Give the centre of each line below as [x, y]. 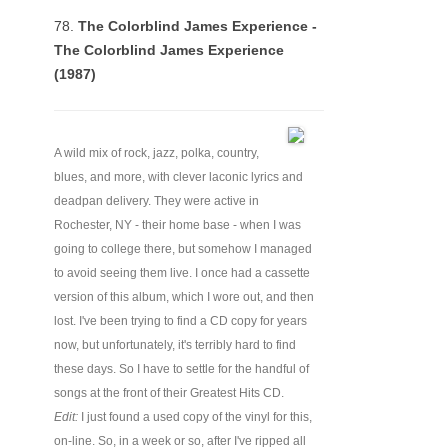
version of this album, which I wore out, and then [184, 297]
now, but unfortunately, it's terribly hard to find [175, 345]
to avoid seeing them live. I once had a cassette [182, 273]
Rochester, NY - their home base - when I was [177, 225]
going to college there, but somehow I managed [183, 249]
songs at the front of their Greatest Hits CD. [169, 393]
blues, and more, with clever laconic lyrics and [178, 177]
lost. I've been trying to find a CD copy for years [180, 321]
